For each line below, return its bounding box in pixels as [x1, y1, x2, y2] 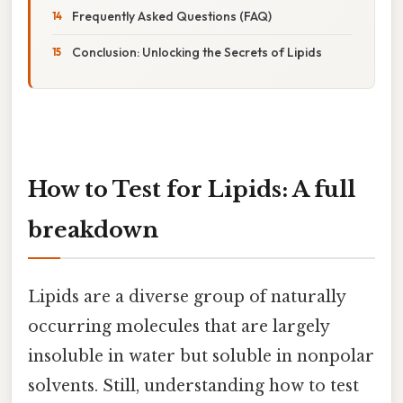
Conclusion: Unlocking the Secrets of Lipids [72, 43, 322, 60]
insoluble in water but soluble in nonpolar [28, 345, 374, 366]
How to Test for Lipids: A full [28, 175, 355, 202]
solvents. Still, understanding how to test [28, 375, 359, 396]
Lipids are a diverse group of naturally [28, 286, 345, 307]
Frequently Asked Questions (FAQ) [72, 7, 272, 24]
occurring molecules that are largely [28, 316, 329, 336]
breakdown [28, 216, 158, 243]
